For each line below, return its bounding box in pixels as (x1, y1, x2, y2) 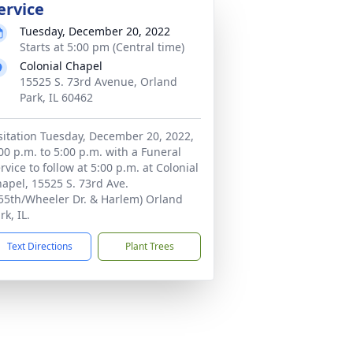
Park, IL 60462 (20, 90, 93, 105)
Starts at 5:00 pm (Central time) (20, 39, 184, 54)
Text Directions (7, 240, 72, 253)
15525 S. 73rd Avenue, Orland (20, 74, 177, 89)
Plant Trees (124, 240, 174, 253)
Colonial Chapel (20, 58, 102, 73)
